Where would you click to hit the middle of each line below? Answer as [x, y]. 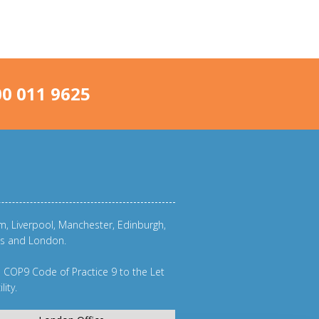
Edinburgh [141, 225]
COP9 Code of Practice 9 [60, 272]
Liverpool [32, 225]
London [46, 240]
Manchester [85, 225]
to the [134, 272]
